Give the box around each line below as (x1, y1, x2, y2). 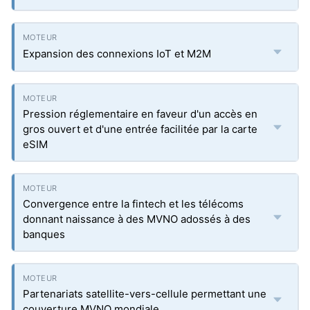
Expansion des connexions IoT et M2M (23, 47, 211, 60)
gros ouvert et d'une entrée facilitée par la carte (23, 122, 257, 136)
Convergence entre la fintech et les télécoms (23, 197, 244, 210)
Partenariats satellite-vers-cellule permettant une (23, 287, 266, 300)
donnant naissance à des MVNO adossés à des (23, 212, 250, 226)
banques (23, 228, 65, 241)
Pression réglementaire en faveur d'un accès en (23, 107, 257, 120)
